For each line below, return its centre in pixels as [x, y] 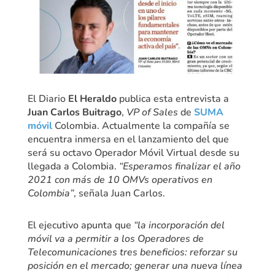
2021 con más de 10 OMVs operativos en [120, 180]
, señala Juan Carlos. [119, 194]
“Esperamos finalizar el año [180, 167]
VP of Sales [152, 113]
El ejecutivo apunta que [80, 226]
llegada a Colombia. [73, 167]
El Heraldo [92, 99]
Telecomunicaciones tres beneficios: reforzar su [132, 253]
